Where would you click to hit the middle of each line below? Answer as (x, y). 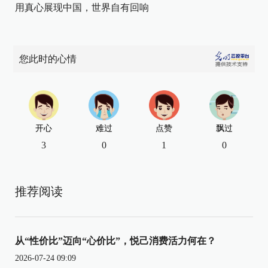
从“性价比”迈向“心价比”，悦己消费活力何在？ (115, 241)
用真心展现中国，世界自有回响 (82, 7)
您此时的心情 (48, 59)
